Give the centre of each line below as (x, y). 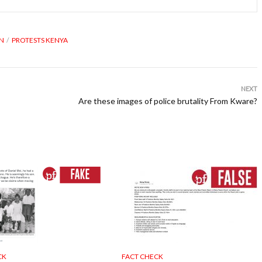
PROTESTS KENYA (40, 40)
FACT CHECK (142, 256)
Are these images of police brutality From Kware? (168, 101)
